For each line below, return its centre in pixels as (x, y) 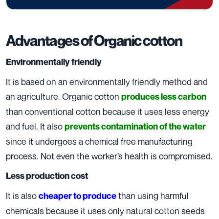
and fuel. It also (35, 126)
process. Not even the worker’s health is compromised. (109, 156)
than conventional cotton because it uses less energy (108, 112)
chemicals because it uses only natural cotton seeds (105, 211)
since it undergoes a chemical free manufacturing (99, 142)
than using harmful (153, 196)
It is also (22, 196)
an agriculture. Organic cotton (64, 97)
